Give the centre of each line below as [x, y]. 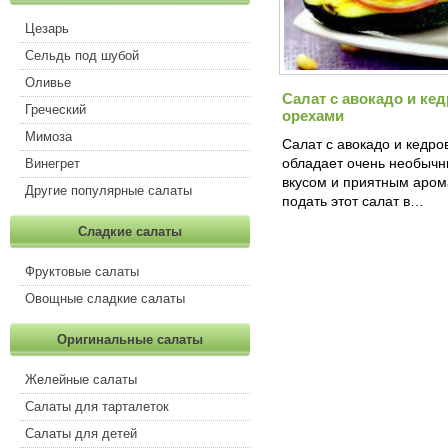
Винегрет [52, 163]
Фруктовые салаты [82, 271]
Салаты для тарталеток [97, 406]
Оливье [48, 82]
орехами [313, 115]
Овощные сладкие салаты [105, 298]
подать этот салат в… [353, 201]
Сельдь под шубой [82, 55]
